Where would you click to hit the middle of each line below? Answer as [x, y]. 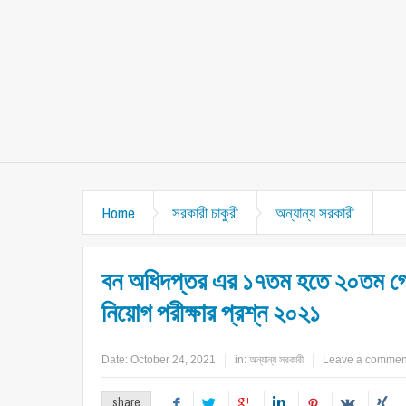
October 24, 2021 [173, 360]
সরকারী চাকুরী [205, 213]
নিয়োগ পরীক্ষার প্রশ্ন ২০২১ [211, 313]
